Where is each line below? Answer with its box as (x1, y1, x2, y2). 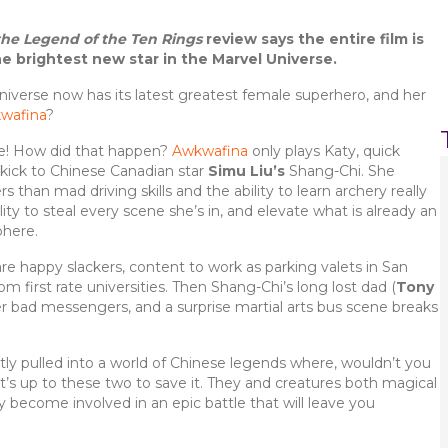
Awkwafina (172, 142, 248, 160)
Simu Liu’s (208, 162, 285, 180)
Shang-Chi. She (285, 162, 395, 180)
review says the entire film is (201, 30, 424, 48)
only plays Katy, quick (248, 142, 400, 160)
